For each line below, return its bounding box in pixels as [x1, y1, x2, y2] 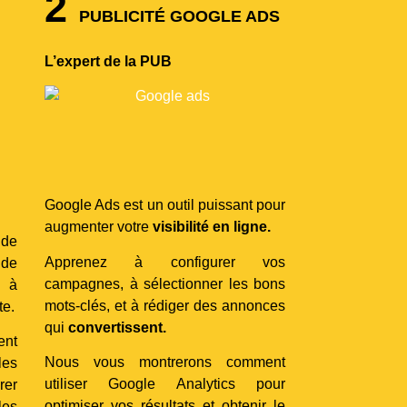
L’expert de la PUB [45, 54, 172, 70]
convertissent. [68, 319, 166, 335]
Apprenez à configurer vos [45, 253, 285, 270]
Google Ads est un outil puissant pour [45, 197, 285, 213]
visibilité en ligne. [153, 219, 271, 235]
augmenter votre [45, 219, 153, 235]
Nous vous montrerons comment [45, 354, 285, 371]
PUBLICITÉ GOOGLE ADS [79, 6, 280, 25]
